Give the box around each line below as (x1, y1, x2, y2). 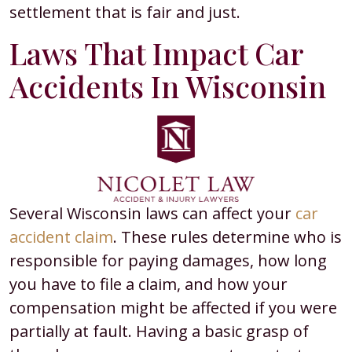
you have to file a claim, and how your (9, 273, 288, 295)
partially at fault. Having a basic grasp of (9, 321, 309, 342)
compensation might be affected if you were (9, 297, 337, 318)
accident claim (9, 226, 113, 247)
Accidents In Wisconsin (9, 66, 326, 106)
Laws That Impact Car (9, 33, 303, 73)
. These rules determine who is (113, 226, 342, 247)
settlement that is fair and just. (9, 2, 240, 23)
